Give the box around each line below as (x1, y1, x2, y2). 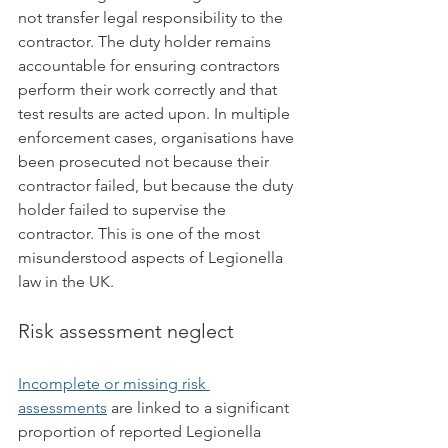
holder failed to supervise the (18, 200, 230, 219)
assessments (18, 398, 107, 417)
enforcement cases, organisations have (18, 128, 298, 147)
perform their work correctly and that (18, 80, 281, 99)
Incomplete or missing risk (18, 374, 210, 393)
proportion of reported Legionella (18, 422, 265, 441)
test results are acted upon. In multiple (18, 104, 294, 123)
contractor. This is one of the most (18, 224, 264, 243)
